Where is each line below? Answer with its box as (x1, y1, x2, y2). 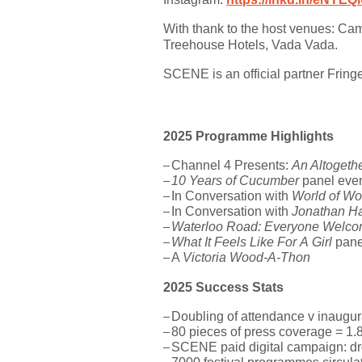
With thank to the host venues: (163, 22, 338, 36)
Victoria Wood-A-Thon (183, 250, 314, 264)
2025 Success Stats (163, 280, 284, 294)
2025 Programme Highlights (163, 129, 334, 143)
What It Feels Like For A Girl (171, 235, 332, 249)
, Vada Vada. (265, 38, 338, 52)
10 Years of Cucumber (171, 174, 299, 187)
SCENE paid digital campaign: (171, 340, 350, 354)
